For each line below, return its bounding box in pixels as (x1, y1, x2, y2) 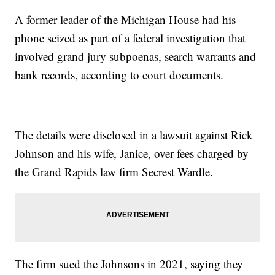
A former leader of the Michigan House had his (15, 12, 236, 28)
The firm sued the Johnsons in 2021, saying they (15, 256, 244, 272)
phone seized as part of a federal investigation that (15, 30, 246, 46)
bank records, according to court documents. (15, 67, 224, 83)
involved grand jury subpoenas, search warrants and (15, 48, 257, 64)
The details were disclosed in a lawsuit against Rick (15, 127, 254, 143)
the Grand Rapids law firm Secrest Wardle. (15, 164, 214, 180)
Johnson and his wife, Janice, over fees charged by (15, 145, 249, 161)
